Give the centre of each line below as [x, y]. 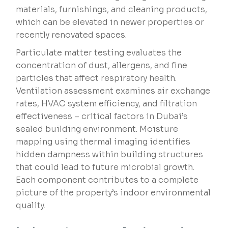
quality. [31, 206]
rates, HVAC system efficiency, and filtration [107, 104]
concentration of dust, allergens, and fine [102, 66]
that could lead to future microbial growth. [105, 167]
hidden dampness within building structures [110, 155]
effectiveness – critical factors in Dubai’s [102, 117]
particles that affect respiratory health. [96, 78]
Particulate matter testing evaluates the [99, 53]
